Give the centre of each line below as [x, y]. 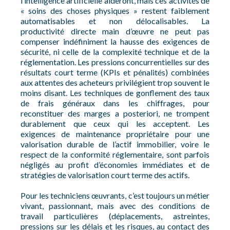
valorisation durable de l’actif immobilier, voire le [115, 144]
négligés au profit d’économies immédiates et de [115, 165]
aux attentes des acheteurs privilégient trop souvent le [115, 82]
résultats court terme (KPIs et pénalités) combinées [115, 72]
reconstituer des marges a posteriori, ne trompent [115, 113]
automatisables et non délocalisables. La [115, 21]
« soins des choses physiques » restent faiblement [115, 11]
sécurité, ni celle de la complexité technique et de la [115, 52]
